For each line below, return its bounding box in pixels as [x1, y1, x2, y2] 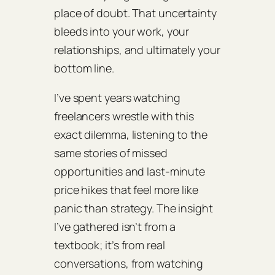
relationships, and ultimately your [54, 42, 220, 58]
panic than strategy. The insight [54, 201, 213, 216]
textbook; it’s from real [54, 238, 165, 253]
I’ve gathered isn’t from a [54, 219, 176, 234]
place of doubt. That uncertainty [54, 6, 217, 21]
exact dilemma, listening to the [54, 127, 207, 142]
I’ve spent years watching [54, 90, 180, 106]
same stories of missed [54, 145, 168, 161]
